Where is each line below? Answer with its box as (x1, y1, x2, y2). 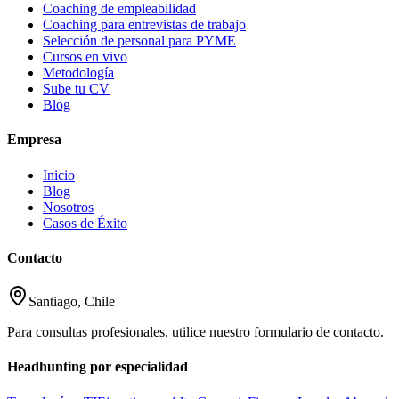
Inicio (43, 167, 75, 183)
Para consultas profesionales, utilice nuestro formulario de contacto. (7, 324, 384, 340)
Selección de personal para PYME (43, 33, 236, 49)
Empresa (7, 132, 61, 148)
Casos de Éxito (43, 215, 127, 231)
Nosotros (43, 199, 94, 215)
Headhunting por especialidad (7, 359, 188, 375)
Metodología (43, 65, 114, 81)
